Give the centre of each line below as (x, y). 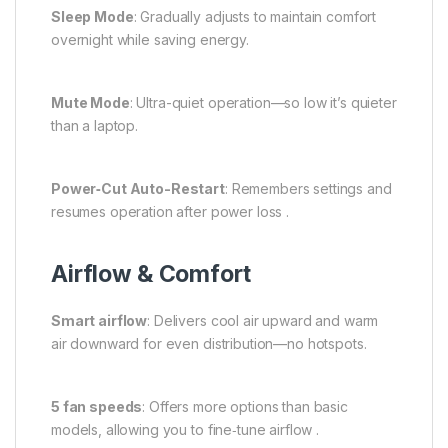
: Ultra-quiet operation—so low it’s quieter (263, 102)
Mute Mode (90, 102)
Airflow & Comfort (151, 273)
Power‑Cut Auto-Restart (138, 188)
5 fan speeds (97, 406)
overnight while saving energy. (150, 39)
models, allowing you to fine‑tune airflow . (185, 429)
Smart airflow (99, 320)
